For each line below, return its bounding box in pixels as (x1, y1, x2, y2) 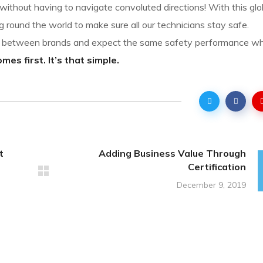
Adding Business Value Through (99, 147, 246, 160)
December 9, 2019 (177, 180, 246, 191)
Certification (188, 161, 246, 173)
